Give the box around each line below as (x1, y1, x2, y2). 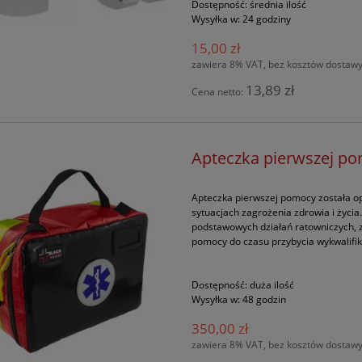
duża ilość (250, 277, 295, 292)
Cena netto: (192, 85, 246, 99)
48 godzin (242, 292, 287, 306)
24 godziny (242, 12, 292, 27)
